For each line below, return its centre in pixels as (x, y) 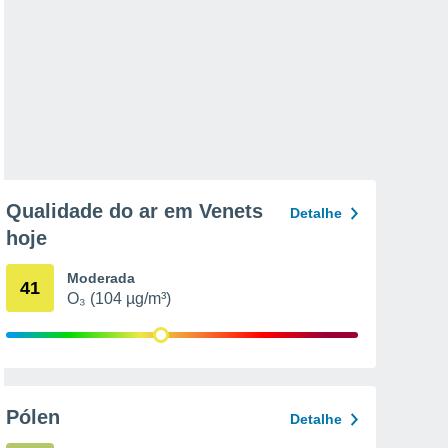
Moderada (101, 278)
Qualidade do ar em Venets (134, 211)
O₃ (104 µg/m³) (119, 298)
